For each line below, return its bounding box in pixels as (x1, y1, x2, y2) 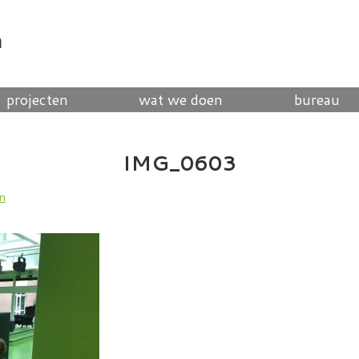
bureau (293, 88, 340, 110)
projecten (6, 88, 68, 110)
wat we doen (139, 88, 223, 110)
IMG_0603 (123, 147, 236, 177)
